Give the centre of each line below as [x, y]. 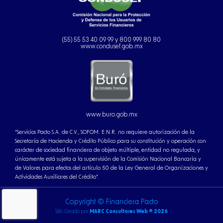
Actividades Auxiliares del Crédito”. [57, 177]
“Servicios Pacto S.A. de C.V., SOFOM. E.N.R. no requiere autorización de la [105, 132]
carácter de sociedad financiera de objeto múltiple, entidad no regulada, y [108, 150]
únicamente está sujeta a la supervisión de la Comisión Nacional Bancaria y [108, 159]
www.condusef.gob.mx [111, 47]
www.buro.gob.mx [111, 114]
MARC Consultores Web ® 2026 [129, 211]
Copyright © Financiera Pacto [111, 202]
